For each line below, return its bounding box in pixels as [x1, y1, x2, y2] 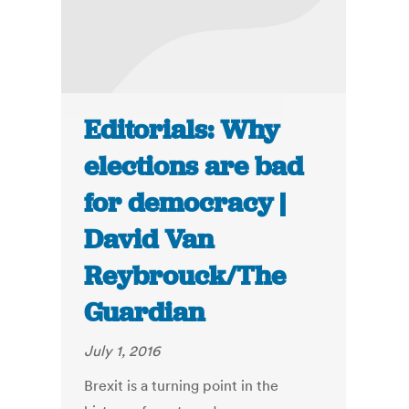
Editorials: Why [84, 112, 280, 148]
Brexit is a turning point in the [84, 376, 279, 395]
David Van [84, 222, 215, 257]
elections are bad [84, 149, 304, 184]
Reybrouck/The [84, 258, 287, 294]
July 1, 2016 [84, 341, 161, 361]
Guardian [84, 295, 205, 330]
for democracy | [84, 185, 287, 221]
